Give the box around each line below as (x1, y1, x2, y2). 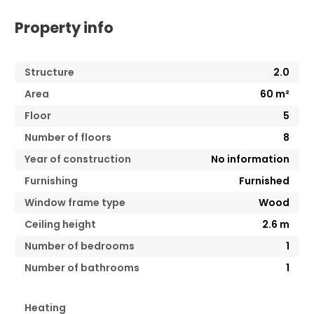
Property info (15, 17, 114, 38)
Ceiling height (25, 217, 96, 231)
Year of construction (25, 151, 131, 166)
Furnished (239, 173, 289, 188)
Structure (25, 64, 74, 79)
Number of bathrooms (25, 260, 139, 275)
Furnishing (25, 173, 78, 188)
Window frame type (25, 195, 125, 210)
